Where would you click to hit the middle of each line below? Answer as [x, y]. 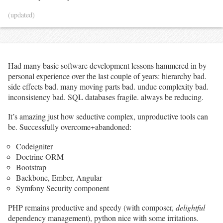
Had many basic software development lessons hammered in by [107, 65]
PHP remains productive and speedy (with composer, [92, 207]
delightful [190, 207]
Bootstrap [31, 167]
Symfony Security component [62, 188]
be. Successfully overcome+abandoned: [70, 126]
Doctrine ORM [40, 156]
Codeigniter [34, 146]
